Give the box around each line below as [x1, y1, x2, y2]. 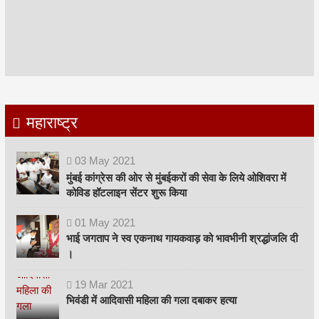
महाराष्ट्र [26, 108, 78, 132]
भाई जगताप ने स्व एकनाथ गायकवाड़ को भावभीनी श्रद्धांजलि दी [66, 231, 298, 244]
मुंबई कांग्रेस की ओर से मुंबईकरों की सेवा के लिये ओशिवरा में [66, 171, 286, 184]
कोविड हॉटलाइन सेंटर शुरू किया [66, 186, 187, 199]
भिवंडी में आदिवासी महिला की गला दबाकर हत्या [66, 293, 236, 306]
